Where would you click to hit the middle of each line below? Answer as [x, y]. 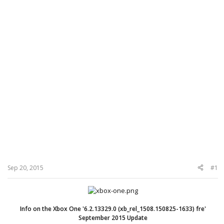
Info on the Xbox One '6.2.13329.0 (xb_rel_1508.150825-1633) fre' [113, 208]
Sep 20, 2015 [25, 167]
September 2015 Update [113, 217]
